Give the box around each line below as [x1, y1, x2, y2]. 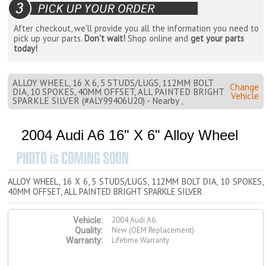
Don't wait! [84, 33, 126, 45]
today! [14, 43, 38, 55]
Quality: [75, 226, 103, 236]
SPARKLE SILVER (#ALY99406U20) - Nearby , [12, 94, 183, 106]
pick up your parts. [14, 33, 85, 45]
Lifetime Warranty [112, 235, 170, 246]
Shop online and [125, 33, 191, 45]
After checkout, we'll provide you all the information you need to [14, 23, 259, 34]
